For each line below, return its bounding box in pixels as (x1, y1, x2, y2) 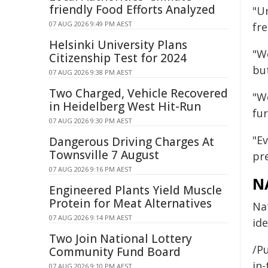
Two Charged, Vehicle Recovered (49, 86, 228, 101)
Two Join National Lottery (49, 231, 192, 246)
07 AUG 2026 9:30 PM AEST (49, 116, 132, 125)
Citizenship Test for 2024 (49, 50, 187, 66)
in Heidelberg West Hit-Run (49, 99, 201, 114)
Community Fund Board (49, 244, 181, 260)
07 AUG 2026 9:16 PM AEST (49, 165, 132, 173)
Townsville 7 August (49, 147, 159, 163)
